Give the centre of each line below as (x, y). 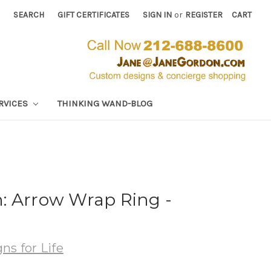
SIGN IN (158, 15)
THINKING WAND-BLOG (105, 103)
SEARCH (29, 15)
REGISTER (204, 15)
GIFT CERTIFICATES (94, 15)
